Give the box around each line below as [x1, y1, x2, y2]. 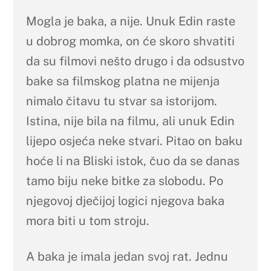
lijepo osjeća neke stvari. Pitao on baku [25, 134, 243, 149]
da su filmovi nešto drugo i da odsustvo [25, 54, 244, 69]
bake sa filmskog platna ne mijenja [25, 74, 220, 89]
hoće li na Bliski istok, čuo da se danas [25, 154, 240, 169]
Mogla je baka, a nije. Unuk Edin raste [25, 14, 235, 29]
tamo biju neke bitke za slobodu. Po [25, 174, 223, 189]
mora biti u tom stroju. [25, 214, 149, 229]
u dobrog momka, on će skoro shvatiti [25, 34, 235, 49]
